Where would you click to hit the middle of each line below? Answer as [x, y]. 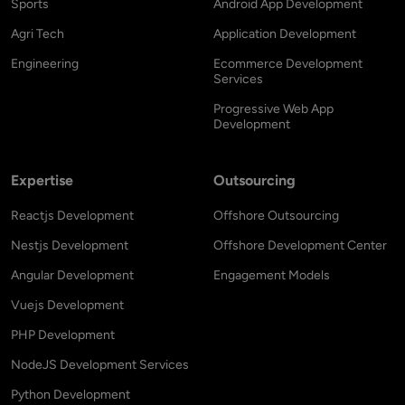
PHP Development [63, 334]
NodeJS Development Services [100, 364]
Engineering [45, 63]
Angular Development [72, 275]
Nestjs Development [70, 245]
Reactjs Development [72, 215]
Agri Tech [38, 33]
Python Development [71, 394]
